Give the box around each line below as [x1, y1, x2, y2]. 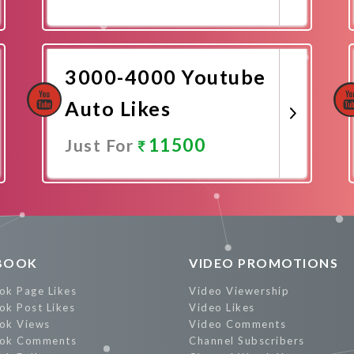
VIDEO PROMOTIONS [189, 255, 338, 270]
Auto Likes [65, 96, 171, 120]
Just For [65, 135, 138, 155]
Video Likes [189, 301, 255, 314]
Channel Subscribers [189, 334, 305, 347]
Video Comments [189, 318, 286, 330]
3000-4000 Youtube [65, 65, 266, 88]
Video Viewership [189, 284, 289, 297]
